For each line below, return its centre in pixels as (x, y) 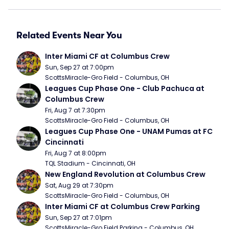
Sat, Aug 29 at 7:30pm (79, 185)
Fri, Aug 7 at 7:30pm (75, 110)
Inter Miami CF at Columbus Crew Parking (122, 207)
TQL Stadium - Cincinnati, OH (90, 163)
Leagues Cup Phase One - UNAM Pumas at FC (129, 131)
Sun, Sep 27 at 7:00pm (79, 67)
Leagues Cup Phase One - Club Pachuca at (125, 88)
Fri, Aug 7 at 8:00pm (76, 153)
